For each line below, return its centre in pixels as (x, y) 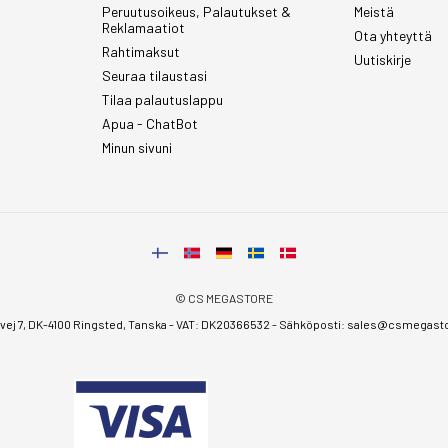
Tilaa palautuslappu (163, 99)
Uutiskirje (382, 59)
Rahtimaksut (141, 51)
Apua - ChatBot (150, 123)
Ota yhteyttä (392, 35)
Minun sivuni (137, 147)
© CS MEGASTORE (224, 298)
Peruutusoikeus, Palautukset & (197, 11)
